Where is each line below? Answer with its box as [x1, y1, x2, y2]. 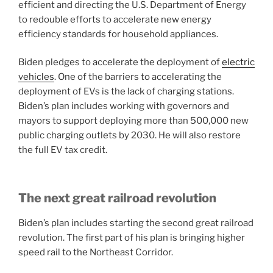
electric [222, 57, 255, 68]
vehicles [18, 71, 54, 83]
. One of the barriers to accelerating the [54, 71, 222, 83]
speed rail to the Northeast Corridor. [18, 246, 173, 258]
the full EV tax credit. [18, 144, 107, 156]
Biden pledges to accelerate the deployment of [18, 57, 222, 68]
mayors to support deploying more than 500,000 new [18, 115, 249, 127]
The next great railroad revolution [18, 190, 216, 205]
